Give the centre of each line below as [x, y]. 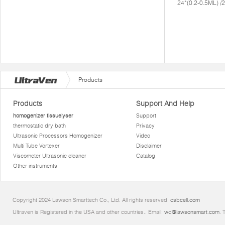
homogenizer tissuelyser [43, 116]
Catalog [145, 156]
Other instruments [35, 166]
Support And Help [165, 103]
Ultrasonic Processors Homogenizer [58, 136]
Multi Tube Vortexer [37, 146]
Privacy [145, 126]
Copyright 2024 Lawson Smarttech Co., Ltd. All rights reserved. [91, 200]
